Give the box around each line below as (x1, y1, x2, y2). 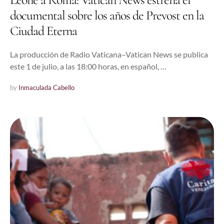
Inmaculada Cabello (18, 83, 74, 92)
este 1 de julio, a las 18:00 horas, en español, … (10, 61, 166, 71)
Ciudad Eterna (10, 23, 77, 39)
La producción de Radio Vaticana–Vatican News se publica (10, 49, 208, 59)
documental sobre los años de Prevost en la (10, 7, 204, 23)
